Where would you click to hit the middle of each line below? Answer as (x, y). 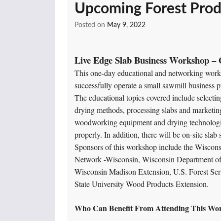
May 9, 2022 (126, 25)
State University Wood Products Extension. (142, 184)
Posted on (91, 25)
